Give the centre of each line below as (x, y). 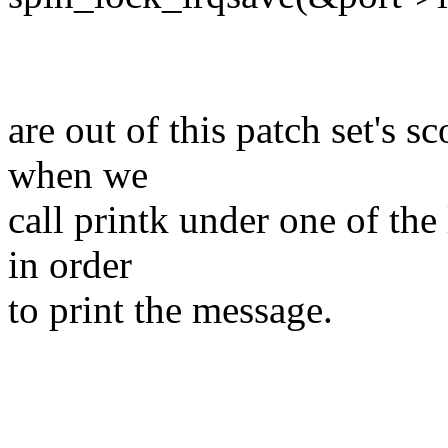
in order (70, 265)
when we (78, 175)
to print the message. (170, 310)
